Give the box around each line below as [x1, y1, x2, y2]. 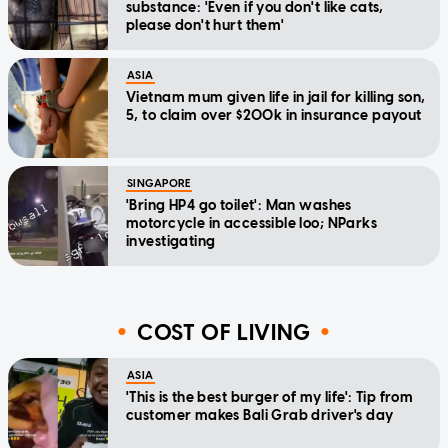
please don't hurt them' [126, 17, 285, 35]
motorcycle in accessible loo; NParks [126, 215, 378, 233]
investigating [126, 233, 216, 251]
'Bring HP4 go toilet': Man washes [126, 197, 352, 215]
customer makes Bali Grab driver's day [126, 407, 394, 425]
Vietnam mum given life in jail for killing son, [126, 89, 426, 107]
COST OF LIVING [136, 318, 312, 346]
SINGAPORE [127, 177, 191, 191]
